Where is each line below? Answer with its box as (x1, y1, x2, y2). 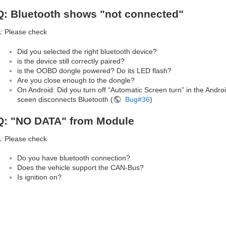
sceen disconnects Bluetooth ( (17, 95, 113, 103)
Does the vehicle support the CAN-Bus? (17, 163, 144, 172)
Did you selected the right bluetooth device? (17, 47, 157, 55)
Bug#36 (123, 95, 150, 103)
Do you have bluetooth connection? (17, 154, 130, 162)
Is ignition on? (17, 173, 62, 182)
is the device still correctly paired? (17, 56, 125, 65)
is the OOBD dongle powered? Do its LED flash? (17, 66, 172, 75)
